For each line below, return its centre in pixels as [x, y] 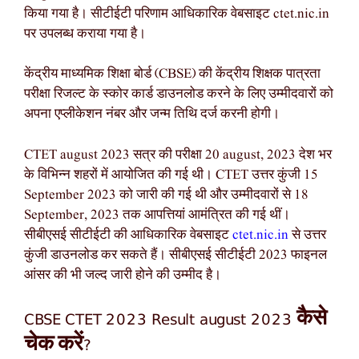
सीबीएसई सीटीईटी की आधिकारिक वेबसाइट [128, 235]
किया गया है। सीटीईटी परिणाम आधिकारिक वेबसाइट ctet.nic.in [177, 14]
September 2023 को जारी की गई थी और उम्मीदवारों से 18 [166, 195]
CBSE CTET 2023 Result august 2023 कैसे [175, 319]
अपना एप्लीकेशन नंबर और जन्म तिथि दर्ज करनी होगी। [152, 115]
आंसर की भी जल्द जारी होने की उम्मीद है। [123, 275]
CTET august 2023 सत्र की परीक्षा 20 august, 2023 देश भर [178, 155]
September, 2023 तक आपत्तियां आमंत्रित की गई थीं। [157, 215]
